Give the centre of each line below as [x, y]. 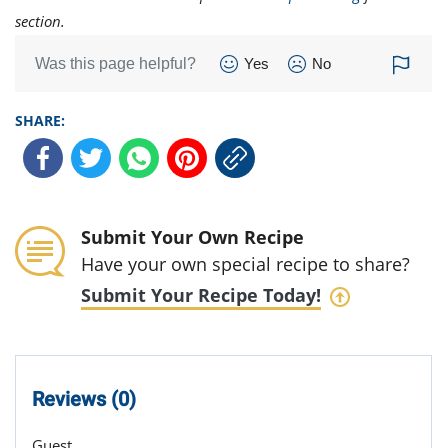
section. [40, 21]
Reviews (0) [84, 399]
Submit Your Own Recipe [192, 237]
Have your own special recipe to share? [245, 264]
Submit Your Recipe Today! [201, 295]
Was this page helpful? [115, 63]
